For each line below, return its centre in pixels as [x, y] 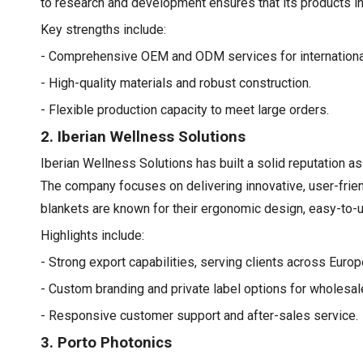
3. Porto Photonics [106, 342]
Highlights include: [92, 235]
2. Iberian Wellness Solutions [143, 137]
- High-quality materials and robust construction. [176, 83]
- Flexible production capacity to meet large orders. [185, 109]
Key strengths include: [103, 29]
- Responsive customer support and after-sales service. [199, 315]
